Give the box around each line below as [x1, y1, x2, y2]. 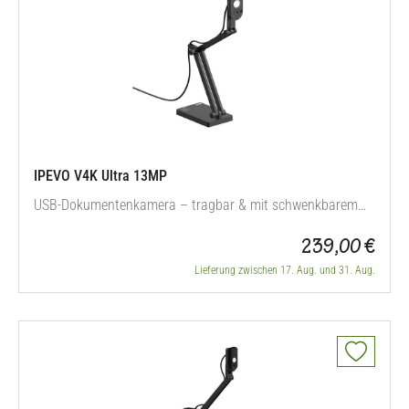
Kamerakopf [34, 218, 104, 236]
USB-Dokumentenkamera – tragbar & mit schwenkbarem [34, 196, 358, 214]
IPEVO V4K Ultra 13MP [34, 167, 167, 184]
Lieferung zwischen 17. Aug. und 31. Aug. [194, 264, 375, 277]
